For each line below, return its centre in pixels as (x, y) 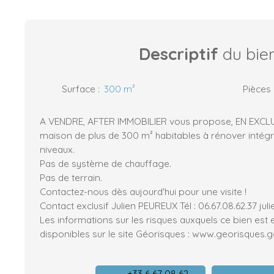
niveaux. (57, 149)
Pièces (257, 88)
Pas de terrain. (71, 177)
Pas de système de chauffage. (106, 163)
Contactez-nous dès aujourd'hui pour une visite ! (143, 191)
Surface (79, 88)
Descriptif (179, 54)
